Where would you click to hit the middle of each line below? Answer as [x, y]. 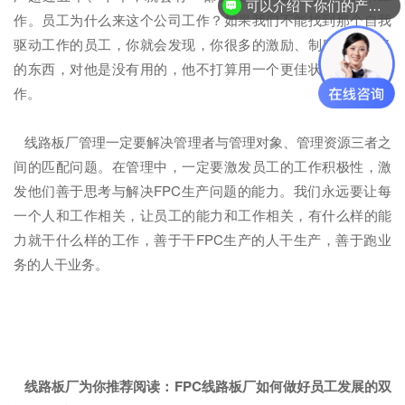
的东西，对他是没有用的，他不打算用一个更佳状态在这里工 [202, 68]
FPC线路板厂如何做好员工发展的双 [283, 386]
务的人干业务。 [61, 263]
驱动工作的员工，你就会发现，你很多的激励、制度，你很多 [202, 43]
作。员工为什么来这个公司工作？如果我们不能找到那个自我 [202, 19]
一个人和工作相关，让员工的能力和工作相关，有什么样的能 [202, 214]
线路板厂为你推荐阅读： [98, 386]
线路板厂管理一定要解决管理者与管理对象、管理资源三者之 [202, 141]
